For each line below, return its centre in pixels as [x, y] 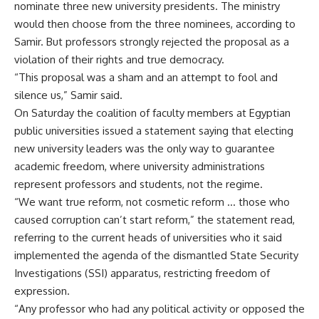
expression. [42, 291]
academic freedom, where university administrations [140, 166]
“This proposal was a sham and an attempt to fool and [146, 77]
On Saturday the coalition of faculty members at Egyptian [152, 113]
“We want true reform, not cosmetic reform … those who [152, 202]
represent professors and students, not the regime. [138, 184]
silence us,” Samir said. [68, 95]
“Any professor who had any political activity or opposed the [159, 309]
